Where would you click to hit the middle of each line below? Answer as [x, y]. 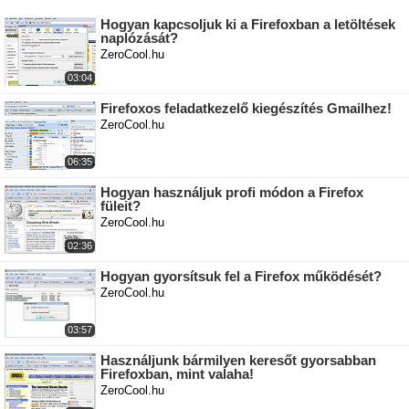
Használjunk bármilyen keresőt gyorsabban [238, 361]
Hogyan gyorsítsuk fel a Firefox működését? [241, 277]
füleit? [121, 206]
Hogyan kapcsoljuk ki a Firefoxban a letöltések [248, 25]
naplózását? [139, 38]
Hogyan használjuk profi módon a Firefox [232, 193]
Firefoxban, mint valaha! [177, 374]
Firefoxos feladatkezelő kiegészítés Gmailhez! [246, 109]
